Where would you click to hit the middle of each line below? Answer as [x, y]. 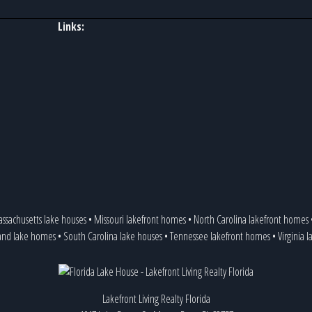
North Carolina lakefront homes [251, 219]
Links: [71, 26]
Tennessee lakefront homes [220, 236]
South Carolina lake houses [112, 236]
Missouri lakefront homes [140, 219]
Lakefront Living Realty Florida [156, 299]
